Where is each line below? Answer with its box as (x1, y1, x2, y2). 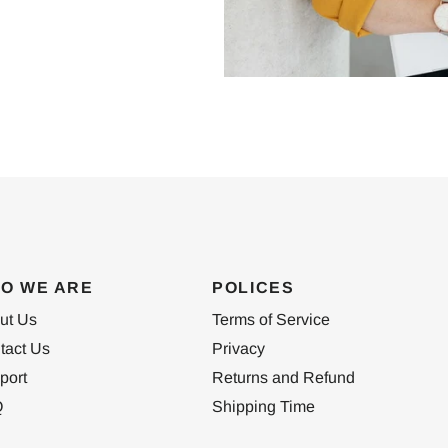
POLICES (212, 279, 295, 297)
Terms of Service (212, 311, 331, 329)
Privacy (212, 340, 266, 358)
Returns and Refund (212, 369, 356, 387)
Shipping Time (212, 398, 316, 416)
